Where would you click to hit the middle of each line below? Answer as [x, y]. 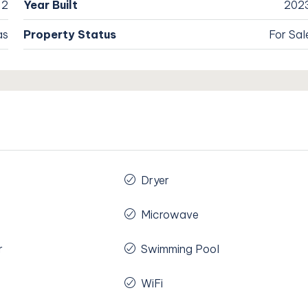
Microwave [170, 215]
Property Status [70, 35]
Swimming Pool [180, 249]
